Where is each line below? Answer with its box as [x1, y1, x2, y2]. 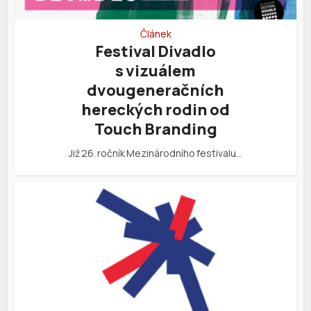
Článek [140, 27, 171, 41]
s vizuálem [115, 60, 196, 82]
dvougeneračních [87, 80, 224, 101]
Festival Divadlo [95, 41, 216, 62]
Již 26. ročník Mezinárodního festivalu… [69, 146, 242, 160]
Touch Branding [94, 119, 217, 140]
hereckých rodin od [81, 99, 230, 121]
